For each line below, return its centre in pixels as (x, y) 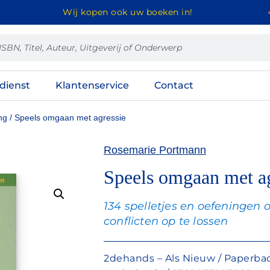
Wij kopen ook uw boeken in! (128, 12)
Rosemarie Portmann (155, 150)
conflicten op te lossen (166, 221)
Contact (174, 85)
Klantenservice (92, 85)
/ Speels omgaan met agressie (67, 118)
